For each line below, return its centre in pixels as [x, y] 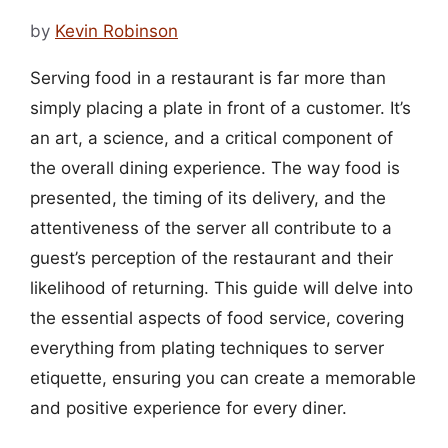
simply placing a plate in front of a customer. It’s [220, 107]
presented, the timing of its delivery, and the [208, 197]
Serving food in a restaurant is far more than [208, 77]
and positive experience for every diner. [188, 407]
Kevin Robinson [116, 30]
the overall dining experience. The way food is [215, 167]
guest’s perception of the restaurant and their [211, 257]
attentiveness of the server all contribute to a [211, 227]
